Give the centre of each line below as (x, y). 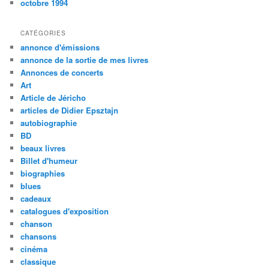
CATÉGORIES (44, 33)
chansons (39, 236)
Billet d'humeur (49, 160)
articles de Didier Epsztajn (70, 110)
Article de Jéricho (53, 97)
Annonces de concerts (62, 72)
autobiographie (49, 122)
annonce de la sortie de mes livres (85, 59)
